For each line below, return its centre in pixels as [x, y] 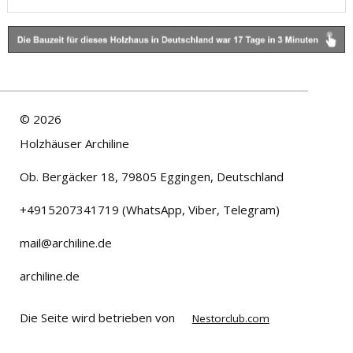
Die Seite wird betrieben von [99, 317]
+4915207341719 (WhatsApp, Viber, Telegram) [150, 210]
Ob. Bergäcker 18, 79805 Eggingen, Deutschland [152, 177]
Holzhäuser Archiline [74, 144]
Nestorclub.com [230, 318]
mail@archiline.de [66, 243]
